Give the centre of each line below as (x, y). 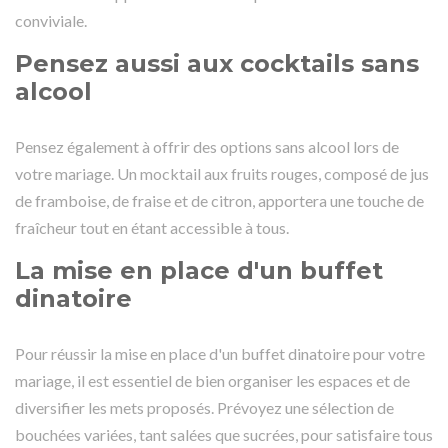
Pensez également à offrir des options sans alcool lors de (207, 146)
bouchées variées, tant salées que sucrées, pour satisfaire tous (224, 434)
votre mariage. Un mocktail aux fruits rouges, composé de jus (222, 173)
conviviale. (51, 20)
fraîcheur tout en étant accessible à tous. (152, 227)
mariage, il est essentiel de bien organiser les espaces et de (212, 380)
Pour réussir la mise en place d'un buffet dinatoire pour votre (220, 353)
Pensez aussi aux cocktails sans (217, 63)
